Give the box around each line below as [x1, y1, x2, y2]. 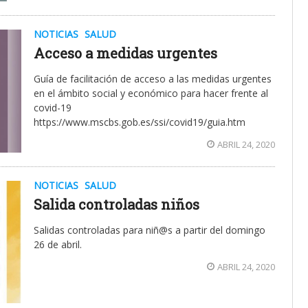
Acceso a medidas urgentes [34, 44, 217, 63]
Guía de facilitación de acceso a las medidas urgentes [34, 72, 272, 86]
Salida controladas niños [34, 195, 199, 213]
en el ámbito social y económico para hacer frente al [34, 87, 268, 100]
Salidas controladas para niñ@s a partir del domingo [34, 223, 265, 236]
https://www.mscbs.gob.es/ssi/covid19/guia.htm [34, 115, 245, 129]
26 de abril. [34, 237, 82, 251]
